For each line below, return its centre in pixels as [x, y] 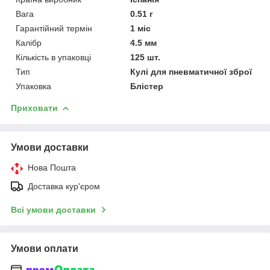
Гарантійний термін [54, 28]
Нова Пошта [52, 167]
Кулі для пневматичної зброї [191, 71]
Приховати [34, 108]
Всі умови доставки [53, 209]
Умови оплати [45, 248]
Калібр [29, 42]
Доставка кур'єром [64, 186]
